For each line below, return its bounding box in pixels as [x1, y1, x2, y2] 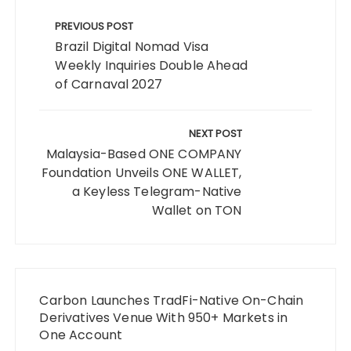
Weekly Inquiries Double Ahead [55, 56, 248, 75]
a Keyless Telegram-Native [71, 183, 242, 201]
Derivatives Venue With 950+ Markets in [39, 309, 288, 327]
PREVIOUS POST [55, 19, 134, 34]
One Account [39, 326, 123, 345]
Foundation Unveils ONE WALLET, [42, 164, 242, 183]
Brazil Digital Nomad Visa [55, 38, 209, 56]
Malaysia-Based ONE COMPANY [45, 145, 242, 164]
